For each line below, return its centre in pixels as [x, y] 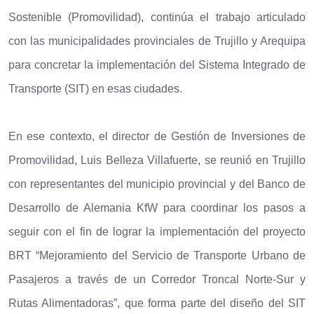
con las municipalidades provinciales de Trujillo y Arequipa [157, 41]
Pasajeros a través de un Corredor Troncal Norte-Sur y [157, 279]
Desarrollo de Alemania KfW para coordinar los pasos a [157, 207]
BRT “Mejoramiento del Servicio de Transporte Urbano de [157, 255]
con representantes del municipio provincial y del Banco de [157, 184]
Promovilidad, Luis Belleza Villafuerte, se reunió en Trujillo [157, 160]
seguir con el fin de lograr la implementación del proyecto [157, 231]
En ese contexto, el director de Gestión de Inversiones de [157, 136]
